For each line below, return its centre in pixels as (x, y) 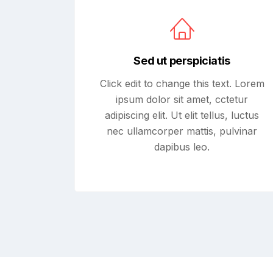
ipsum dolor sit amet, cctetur (182, 99)
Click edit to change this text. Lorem (182, 83)
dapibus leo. (182, 147)
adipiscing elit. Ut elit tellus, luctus (182, 115)
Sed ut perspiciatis (182, 61)
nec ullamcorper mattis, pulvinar (182, 131)
